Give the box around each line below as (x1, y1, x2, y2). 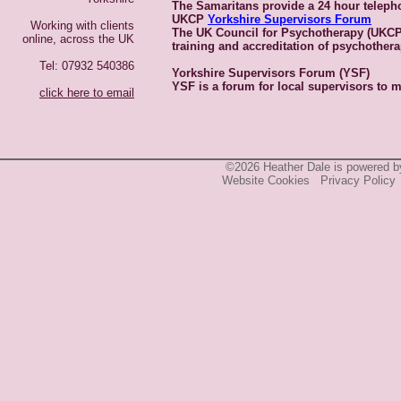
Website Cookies (221, 174, 310, 187)
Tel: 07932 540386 (39, 59, 134, 73)
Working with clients (30, 19, 134, 32)
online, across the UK (22, 32, 134, 46)
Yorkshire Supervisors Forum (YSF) (172, 65, 370, 80)
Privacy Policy (320, 174, 396, 187)
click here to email (39, 86, 134, 99)
